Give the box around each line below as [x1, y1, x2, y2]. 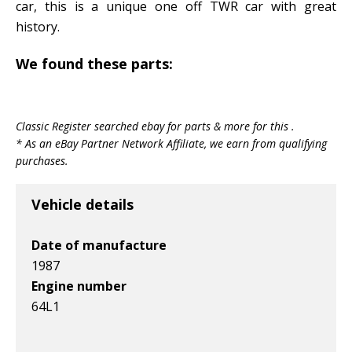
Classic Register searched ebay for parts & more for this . [16, 118, 295, 134]
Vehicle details [31, 194, 134, 214]
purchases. [16, 152, 68, 168]
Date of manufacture [31, 236, 167, 254]
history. [16, 17, 60, 35]
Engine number [31, 277, 126, 295]
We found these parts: [16, 53, 173, 73]
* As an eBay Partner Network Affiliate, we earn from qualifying [16, 135, 327, 151]
